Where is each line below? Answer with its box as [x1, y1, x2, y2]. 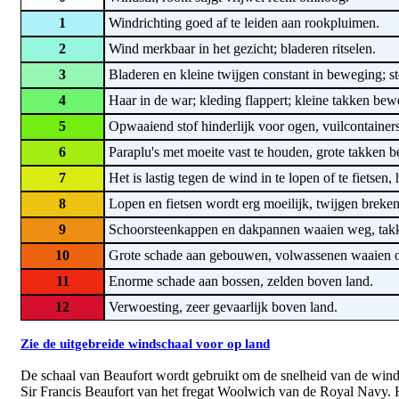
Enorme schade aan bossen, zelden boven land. [105, 273, 373, 289]
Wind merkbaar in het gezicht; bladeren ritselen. [105, 41, 376, 57]
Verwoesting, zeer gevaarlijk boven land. [105, 299, 338, 315]
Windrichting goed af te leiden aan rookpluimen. [105, 15, 379, 31]
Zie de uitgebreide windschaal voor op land [20, 337, 270, 352]
